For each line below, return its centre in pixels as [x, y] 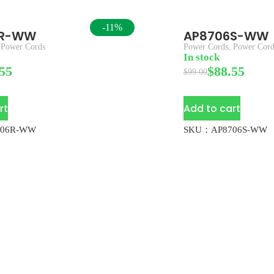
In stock [202, 57]
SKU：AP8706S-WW [225, 130]
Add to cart [212, 108]
